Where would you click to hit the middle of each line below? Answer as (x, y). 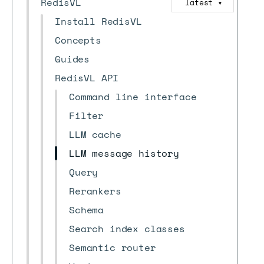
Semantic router (113, 247)
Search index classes (127, 229)
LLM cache (95, 134)
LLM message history (124, 153)
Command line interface (133, 97)
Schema (87, 210)
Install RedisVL (98, 21)
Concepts (78, 40)
